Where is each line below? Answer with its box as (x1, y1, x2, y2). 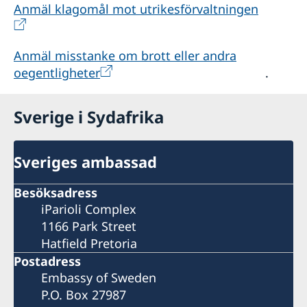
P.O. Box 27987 (41, 286, 126, 303)
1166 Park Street (41, 217, 136, 234)
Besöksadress (14, 184, 97, 201)
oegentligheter (14, 64, 100, 82)
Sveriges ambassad (14, 151, 157, 173)
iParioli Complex (41, 200, 136, 217)
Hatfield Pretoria (41, 234, 137, 251)
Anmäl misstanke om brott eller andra (14, 47, 236, 64)
